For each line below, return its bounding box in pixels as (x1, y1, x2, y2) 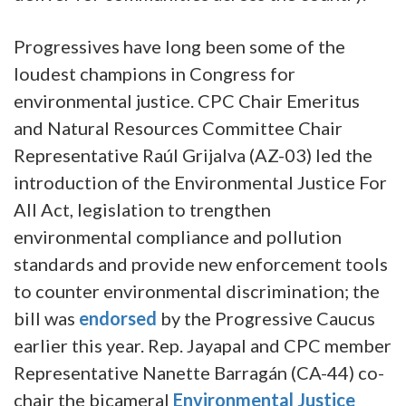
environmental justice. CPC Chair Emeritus (14, 89, 360, 111)
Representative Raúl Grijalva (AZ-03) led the (14, 143, 372, 166)
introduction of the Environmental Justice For (14, 170, 387, 193)
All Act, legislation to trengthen (14, 198, 271, 220)
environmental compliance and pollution (14, 225, 342, 247)
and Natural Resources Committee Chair (14, 116, 343, 139)
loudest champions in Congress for (14, 62, 295, 84)
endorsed (79, 306, 157, 329)
